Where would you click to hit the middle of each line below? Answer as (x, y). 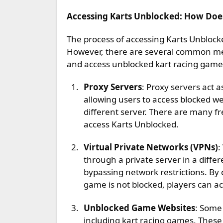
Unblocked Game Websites (143, 208)
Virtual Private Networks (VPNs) (154, 147)
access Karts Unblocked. (131, 124)
